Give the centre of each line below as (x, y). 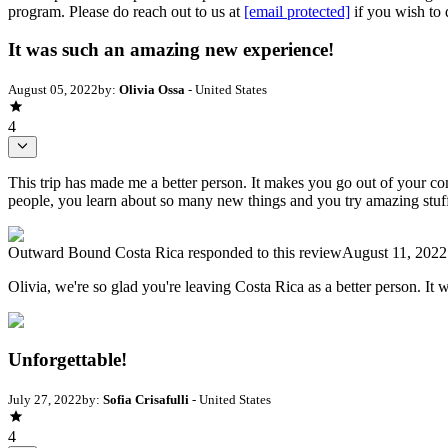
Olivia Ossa (152, 89)
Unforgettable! (67, 360)
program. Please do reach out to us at (126, 11)
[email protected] (297, 11)
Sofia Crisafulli (146, 399)
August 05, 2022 (53, 89)
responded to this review (263, 253)
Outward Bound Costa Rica (96, 253)
